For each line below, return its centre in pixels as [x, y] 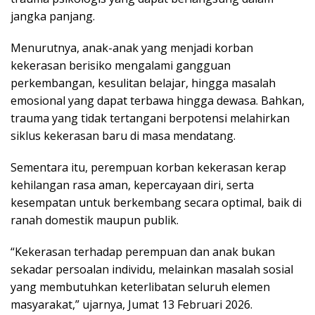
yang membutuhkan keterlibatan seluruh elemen [140, 287]
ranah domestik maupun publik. [95, 220]
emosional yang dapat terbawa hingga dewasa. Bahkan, [157, 100]
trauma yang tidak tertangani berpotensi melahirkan [150, 118]
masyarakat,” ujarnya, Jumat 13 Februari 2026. [131, 304]
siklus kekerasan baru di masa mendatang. [123, 135]
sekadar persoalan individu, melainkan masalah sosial [152, 269]
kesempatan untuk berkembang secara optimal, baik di [156, 202]
